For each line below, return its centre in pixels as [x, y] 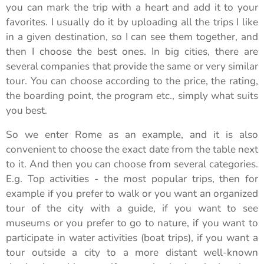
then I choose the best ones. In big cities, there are [132, 51]
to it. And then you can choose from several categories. [132, 164]
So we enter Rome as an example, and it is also [132, 134]
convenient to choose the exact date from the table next [132, 149]
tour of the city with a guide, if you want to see [132, 208]
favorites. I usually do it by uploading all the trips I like [132, 22]
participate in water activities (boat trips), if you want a [132, 237]
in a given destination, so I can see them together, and [132, 37]
